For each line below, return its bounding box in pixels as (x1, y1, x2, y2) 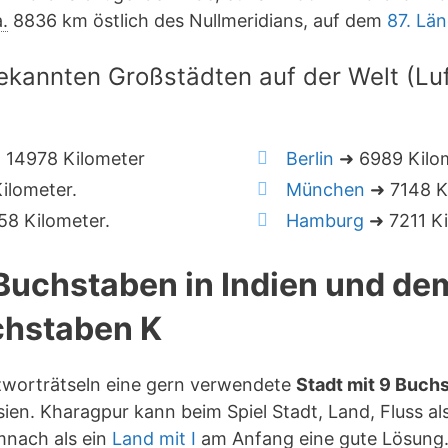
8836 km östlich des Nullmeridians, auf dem (8, 10, 387, 31)
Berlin (286, 148, 335, 169)
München (286, 179, 366, 200)
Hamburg (286, 210, 365, 231)
